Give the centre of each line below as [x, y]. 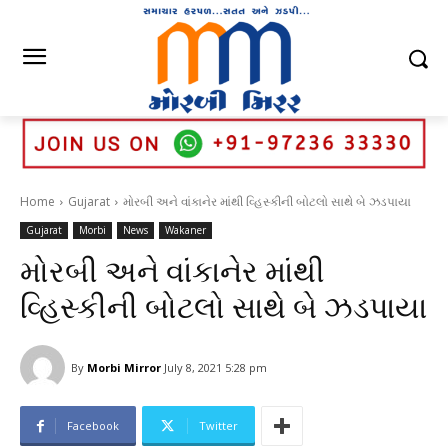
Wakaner [185, 230]
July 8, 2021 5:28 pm [215, 368]
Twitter [218, 426]
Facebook [93, 426]
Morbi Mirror [124, 367]
